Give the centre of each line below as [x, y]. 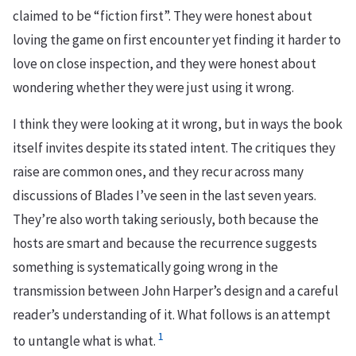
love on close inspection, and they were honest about [164, 64]
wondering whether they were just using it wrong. [153, 88]
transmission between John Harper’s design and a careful [176, 291]
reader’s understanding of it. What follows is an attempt [172, 315]
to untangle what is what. [84, 341]
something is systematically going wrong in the [145, 267]
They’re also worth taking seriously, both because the [166, 220]
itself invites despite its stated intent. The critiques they [174, 148]
